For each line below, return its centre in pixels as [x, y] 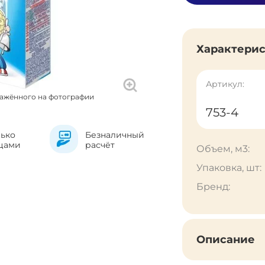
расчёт [100, 145]
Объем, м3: [223, 149]
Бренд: [213, 187]
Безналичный [114, 135]
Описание [226, 240]
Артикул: [225, 84]
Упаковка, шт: [229, 168]
